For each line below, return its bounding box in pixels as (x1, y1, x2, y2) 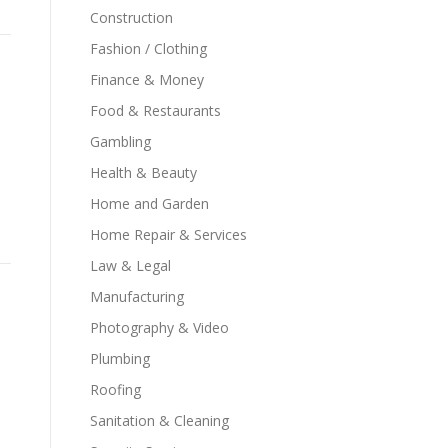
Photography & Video (90, 318, 229, 337)
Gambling (90, 132, 151, 151)
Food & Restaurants (90, 101, 221, 120)
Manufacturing (90, 287, 184, 306)
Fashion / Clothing (90, 39, 207, 58)
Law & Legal (90, 256, 171, 275)
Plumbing (90, 349, 150, 368)
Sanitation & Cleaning (90, 411, 229, 430)
